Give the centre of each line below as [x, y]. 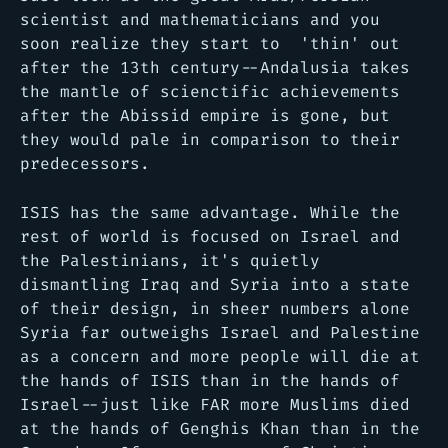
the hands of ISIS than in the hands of [210, 380]
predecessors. [85, 163]
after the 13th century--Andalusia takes [215, 67]
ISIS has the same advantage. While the [210, 212]
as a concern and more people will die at [220, 356]
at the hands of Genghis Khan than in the [220, 428]
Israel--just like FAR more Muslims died [215, 404]
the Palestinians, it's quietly [170, 260]
